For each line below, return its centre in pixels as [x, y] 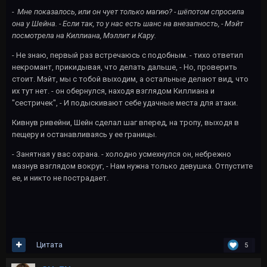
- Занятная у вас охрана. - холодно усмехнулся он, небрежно [122, 154]
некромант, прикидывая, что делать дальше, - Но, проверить [125, 67]
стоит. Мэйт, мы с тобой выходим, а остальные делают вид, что [130, 79]
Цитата [49, 245]
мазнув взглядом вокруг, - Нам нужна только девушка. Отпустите [132, 166]
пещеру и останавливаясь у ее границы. [84, 134]
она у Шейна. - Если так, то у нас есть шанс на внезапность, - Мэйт [128, 23]
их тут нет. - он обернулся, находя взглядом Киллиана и [113, 91]
